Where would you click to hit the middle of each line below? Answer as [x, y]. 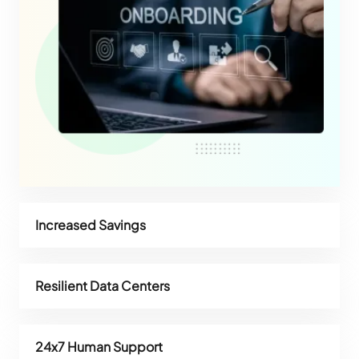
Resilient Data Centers [103, 286]
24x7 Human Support [99, 347]
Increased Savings [91, 225]
